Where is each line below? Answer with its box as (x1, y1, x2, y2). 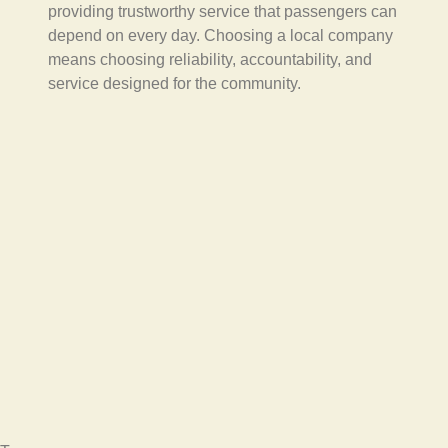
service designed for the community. (48, 75, 301, 93)
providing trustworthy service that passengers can (48, 3, 397, 21)
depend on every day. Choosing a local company (48, 27, 393, 45)
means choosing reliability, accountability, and (48, 51, 372, 69)
